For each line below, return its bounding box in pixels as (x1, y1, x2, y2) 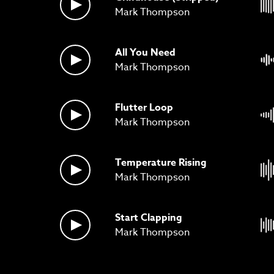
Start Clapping (115, 210, 182, 225)
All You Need (115, 45, 176, 60)
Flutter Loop (115, 100, 173, 115)
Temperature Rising (115, 155, 207, 170)
